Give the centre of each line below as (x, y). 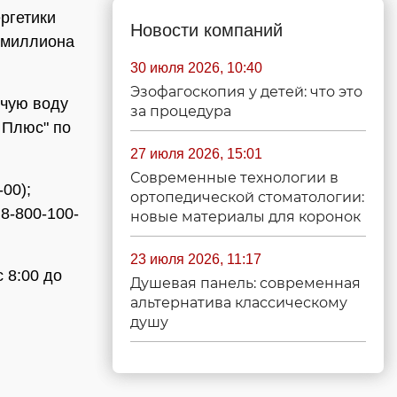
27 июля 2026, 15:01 (196, 154)
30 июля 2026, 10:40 (196, 68)
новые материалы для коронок (245, 217)
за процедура (181, 111)
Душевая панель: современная (245, 283)
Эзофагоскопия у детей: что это (246, 92)
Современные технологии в (234, 178)
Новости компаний (206, 30)
